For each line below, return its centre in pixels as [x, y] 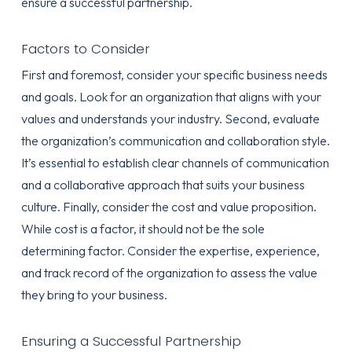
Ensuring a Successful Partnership [131, 341]
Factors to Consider [85, 49]
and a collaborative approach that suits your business [163, 185]
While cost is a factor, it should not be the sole [143, 229]
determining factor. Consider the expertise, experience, [170, 251]
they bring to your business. [94, 295]
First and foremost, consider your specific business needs [174, 75]
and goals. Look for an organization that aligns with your [171, 97]
